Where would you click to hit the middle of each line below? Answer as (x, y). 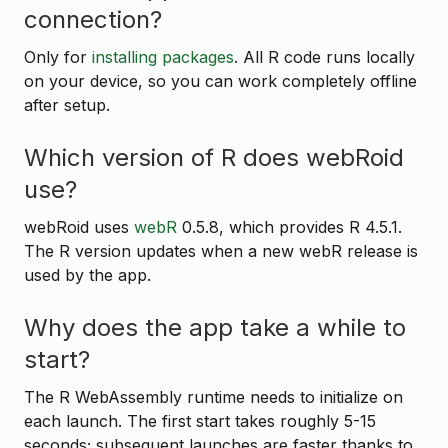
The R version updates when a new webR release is (221, 250)
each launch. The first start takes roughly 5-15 (200, 420)
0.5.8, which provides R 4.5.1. (289, 226)
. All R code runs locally (324, 56)
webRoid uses (79, 226)
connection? (93, 19)
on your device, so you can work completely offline (220, 80)
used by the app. (87, 274)
